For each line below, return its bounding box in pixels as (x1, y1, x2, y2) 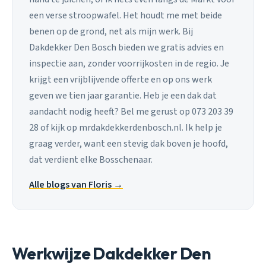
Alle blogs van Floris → (29, 178, 123, 191)
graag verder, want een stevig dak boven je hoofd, (29, 137, 228, 151)
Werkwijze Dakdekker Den (12, 242, 211, 264)
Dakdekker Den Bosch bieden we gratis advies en (29, 41, 224, 55)
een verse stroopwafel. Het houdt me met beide (29, 9, 222, 23)
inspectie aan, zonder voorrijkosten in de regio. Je (29, 57, 229, 71)
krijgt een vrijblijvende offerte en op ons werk (29, 73, 212, 87)
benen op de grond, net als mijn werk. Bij (29, 25, 193, 39)
